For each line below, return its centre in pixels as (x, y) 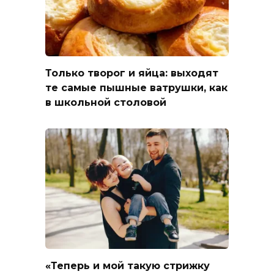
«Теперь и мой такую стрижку (128, 265)
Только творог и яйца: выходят (132, 73)
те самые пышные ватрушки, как (136, 87)
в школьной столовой (106, 102)
